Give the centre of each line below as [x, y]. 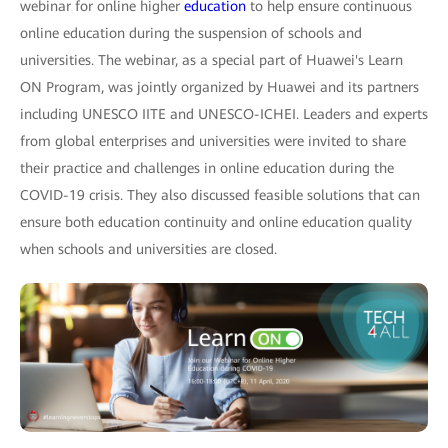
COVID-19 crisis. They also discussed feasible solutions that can [220, 195]
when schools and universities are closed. [148, 249]
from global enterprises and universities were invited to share [213, 141]
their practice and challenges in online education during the [207, 168]
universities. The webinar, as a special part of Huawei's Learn [211, 60]
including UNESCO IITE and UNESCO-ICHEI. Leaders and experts [224, 114]
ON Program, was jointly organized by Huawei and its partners [219, 87]
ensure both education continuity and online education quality [216, 222]
